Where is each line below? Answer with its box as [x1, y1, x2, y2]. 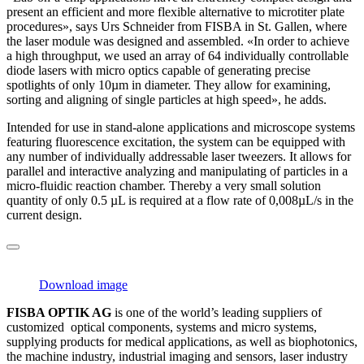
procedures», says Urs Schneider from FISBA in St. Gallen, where [6, 19, 347, 33]
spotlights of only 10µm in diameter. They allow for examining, [6, 77, 331, 92]
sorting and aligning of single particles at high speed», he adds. [6, 92, 327, 106]
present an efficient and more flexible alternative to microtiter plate [6, 4, 344, 19]
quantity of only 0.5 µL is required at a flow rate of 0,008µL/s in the [6, 193, 353, 207]
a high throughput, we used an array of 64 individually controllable [6, 48, 349, 63]
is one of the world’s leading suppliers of [111, 305, 322, 319]
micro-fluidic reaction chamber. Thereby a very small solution [6, 178, 321, 193]
